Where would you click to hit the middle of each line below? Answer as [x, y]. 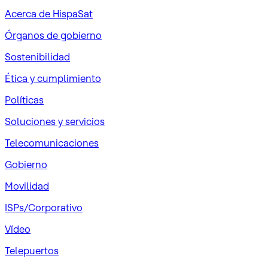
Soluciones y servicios [55, 121]
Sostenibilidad [37, 57]
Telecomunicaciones [52, 143]
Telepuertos [32, 250]
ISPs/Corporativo [44, 207]
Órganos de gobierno [53, 35]
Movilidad [27, 186]
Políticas [24, 100]
